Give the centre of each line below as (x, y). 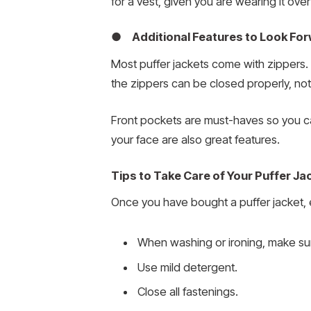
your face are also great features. (195, 140)
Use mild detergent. (187, 267)
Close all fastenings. (188, 291)
